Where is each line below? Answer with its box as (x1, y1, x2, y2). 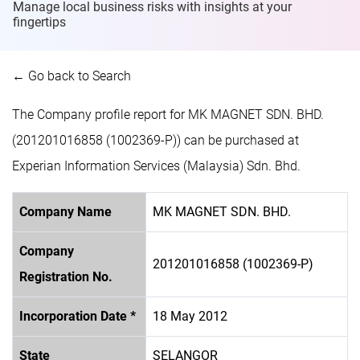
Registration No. (19, 268, 112, 284)
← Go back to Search (12, 67, 131, 84)
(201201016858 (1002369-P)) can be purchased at (12, 132, 299, 148)
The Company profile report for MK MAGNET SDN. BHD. (12, 106, 324, 122)
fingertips (13, 14, 66, 30)
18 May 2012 (153, 308, 227, 324)
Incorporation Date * (19, 308, 136, 324)
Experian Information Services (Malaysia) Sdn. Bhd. (12, 157, 301, 174)
